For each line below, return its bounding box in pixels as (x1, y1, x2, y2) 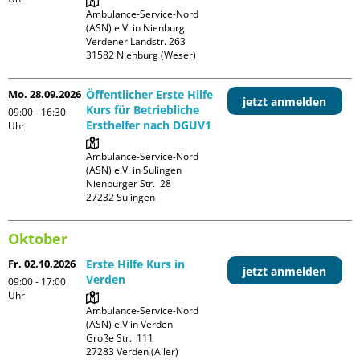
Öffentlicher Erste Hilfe (86, 86, 214, 102)
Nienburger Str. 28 (86, 176, 172, 190)
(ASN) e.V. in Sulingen (86, 162, 182, 177)
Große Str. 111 (86, 330, 154, 345)
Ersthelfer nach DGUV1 (86, 117, 212, 133)
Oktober (8, 228, 67, 248)
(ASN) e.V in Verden (86, 317, 174, 331)
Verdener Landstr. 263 (86, 34, 186, 48)
